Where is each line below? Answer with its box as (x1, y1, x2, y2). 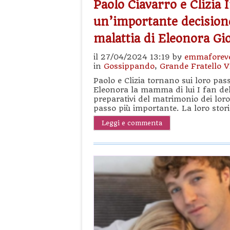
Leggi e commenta (102, 119, 162, 127)
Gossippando (104, 62, 155, 71)
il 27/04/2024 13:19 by (93, 52, 184, 62)
